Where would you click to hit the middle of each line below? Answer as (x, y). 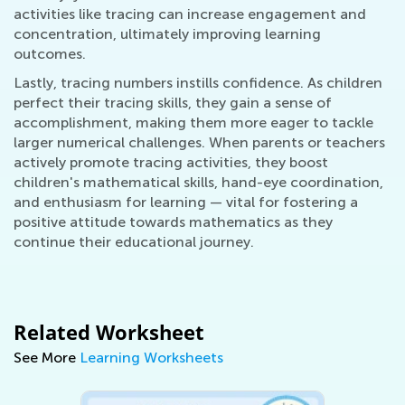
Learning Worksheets (151, 357)
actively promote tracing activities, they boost (171, 162)
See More (47, 357)
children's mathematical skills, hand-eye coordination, (198, 182)
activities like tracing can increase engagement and (190, 14)
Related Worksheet (109, 331)
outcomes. (50, 53)
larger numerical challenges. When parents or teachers (199, 142)
